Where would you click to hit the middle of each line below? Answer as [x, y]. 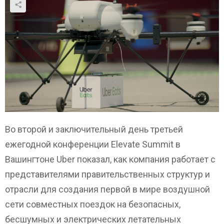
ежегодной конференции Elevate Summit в [93, 144]
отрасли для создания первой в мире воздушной [107, 189]
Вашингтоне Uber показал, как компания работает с [110, 159]
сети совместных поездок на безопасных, [93, 204]
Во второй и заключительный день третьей [94, 129]
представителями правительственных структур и [107, 174]
